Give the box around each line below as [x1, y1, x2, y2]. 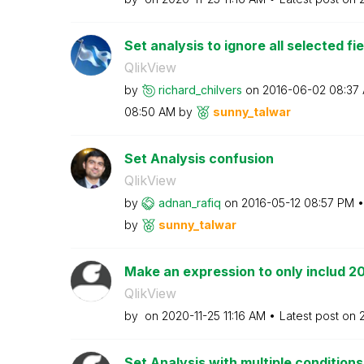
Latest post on [279, 308, 359, 323]
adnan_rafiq [158, 195, 221, 210]
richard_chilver [158, 82, 236, 97]
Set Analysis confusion [123, 149, 274, 167]
